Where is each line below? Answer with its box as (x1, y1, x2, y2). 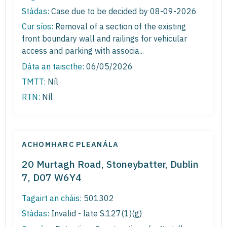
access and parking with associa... (22, 46, 144, 56)
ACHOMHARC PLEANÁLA (22, 139, 119, 149)
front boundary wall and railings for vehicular (22, 33, 187, 44)
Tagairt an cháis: (22, 193, 82, 203)
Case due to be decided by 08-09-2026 (49, 6, 197, 16)
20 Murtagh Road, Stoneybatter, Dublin (22, 157, 199, 170)
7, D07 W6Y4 (22, 170, 82, 183)
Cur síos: (22, 21, 53, 32)
